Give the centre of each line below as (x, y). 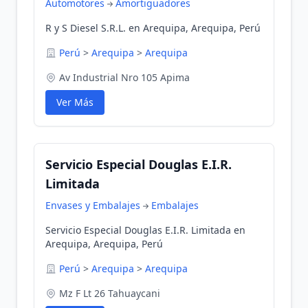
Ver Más (75, 102)
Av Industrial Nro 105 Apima (124, 77)
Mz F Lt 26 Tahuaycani (110, 293)
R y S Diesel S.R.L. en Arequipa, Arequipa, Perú (153, 28)
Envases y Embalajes (93, 205)
